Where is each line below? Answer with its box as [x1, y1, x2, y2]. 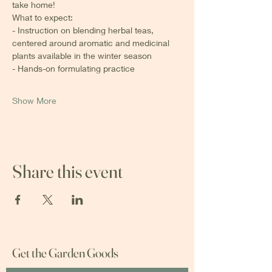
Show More [12, 95, 56, 106]
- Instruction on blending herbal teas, [12, 25, 156, 35]
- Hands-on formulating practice [12, 63, 135, 73]
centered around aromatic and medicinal [12, 38, 172, 48]
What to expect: [12, 12, 73, 22]
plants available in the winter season [12, 50, 154, 61]
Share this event [12, 160, 123, 183]
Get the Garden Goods [12, 245, 118, 260]
